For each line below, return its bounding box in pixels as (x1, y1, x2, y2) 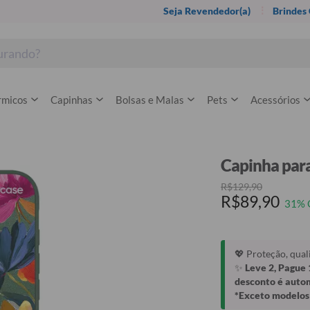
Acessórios (250, 93, 300, 106)
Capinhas (51, 93, 93, 106)
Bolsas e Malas (116, 93, 184, 106)
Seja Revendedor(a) (163, 5, 250, 17)
